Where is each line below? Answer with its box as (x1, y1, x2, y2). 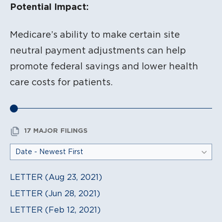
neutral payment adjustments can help (10, 45, 186, 55)
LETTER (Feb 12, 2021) (10, 205, 101, 214)
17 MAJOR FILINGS (24, 127, 88, 135)
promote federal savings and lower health (10, 61, 198, 71)
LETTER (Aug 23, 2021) (10, 172, 102, 181)
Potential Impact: (10, 1, 89, 12)
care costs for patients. (10, 77, 112, 87)
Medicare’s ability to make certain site (10, 29, 180, 40)
